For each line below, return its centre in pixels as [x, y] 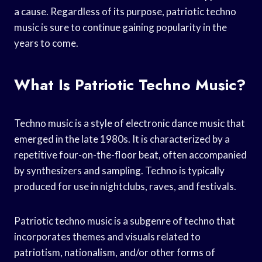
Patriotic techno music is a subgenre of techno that [125, 220]
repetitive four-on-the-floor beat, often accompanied [130, 154]
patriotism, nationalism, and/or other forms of [115, 252]
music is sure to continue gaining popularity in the [120, 27]
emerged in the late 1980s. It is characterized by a [122, 139]
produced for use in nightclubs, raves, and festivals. [125, 186]
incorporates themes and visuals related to [107, 236]
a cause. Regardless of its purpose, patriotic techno [125, 11]
